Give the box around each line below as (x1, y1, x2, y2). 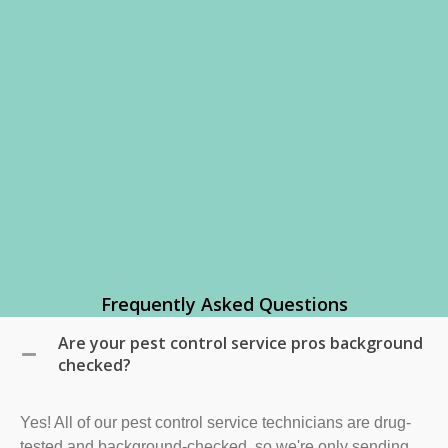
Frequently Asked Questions (100, 291, 348, 316)
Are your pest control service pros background (58, 331, 423, 354)
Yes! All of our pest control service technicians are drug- (20, 413, 411, 431)
